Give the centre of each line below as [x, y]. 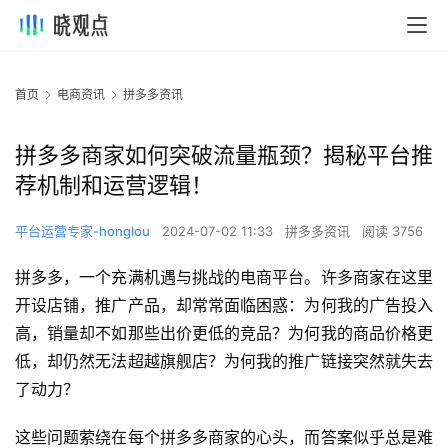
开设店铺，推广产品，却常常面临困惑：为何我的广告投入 [224, 305]
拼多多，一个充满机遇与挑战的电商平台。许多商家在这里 [224, 277]
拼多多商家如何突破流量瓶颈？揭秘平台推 [224, 155]
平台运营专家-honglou [82, 231]
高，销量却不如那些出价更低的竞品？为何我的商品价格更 [224, 333]
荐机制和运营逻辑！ [114, 185]
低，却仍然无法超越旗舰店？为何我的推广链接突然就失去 [224, 361]
